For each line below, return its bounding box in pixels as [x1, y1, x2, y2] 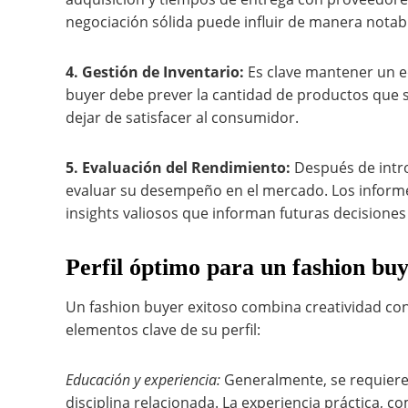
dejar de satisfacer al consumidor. [66, 107, 299, 127]
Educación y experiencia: [66, 370, 220, 390]
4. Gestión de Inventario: [66, 62, 244, 82]
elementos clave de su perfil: [66, 320, 260, 340]
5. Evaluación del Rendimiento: [66, 158, 291, 178]
